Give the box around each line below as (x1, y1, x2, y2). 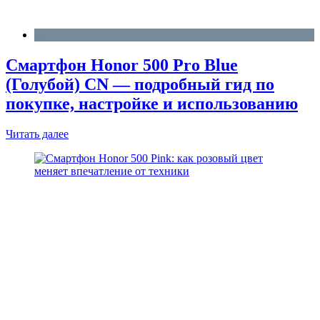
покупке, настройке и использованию (6, 94, 298, 113)
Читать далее (6, 127, 69, 140)
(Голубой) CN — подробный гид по (6, 74, 274, 94)
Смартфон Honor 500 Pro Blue (6, 55, 238, 74)
